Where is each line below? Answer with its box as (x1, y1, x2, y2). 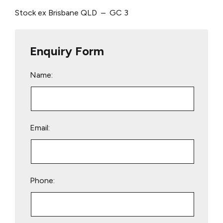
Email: (30, 122, 50, 132)
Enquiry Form (30, 43, 104, 58)
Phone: (30, 175, 55, 185)
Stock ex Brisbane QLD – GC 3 (15, 7, 128, 17)
